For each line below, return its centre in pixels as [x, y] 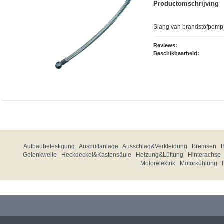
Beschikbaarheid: [176, 53]
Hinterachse [204, 155]
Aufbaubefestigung [49, 146]
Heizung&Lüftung [159, 155]
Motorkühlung [199, 163]
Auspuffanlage [99, 146]
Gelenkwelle [40, 155]
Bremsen [204, 146]
